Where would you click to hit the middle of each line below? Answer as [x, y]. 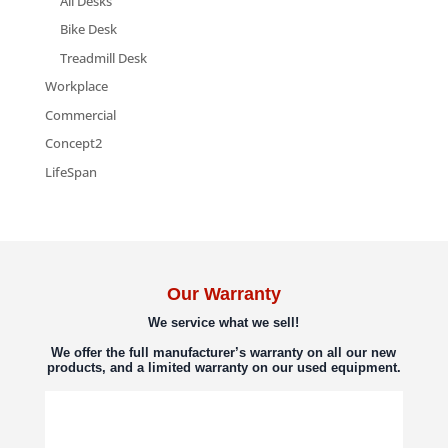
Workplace [76, 86]
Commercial [80, 114]
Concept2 [73, 143]
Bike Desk [88, 29]
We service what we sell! [224, 322]
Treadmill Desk [103, 57]
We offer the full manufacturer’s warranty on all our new [224, 352]
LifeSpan [70, 171]
